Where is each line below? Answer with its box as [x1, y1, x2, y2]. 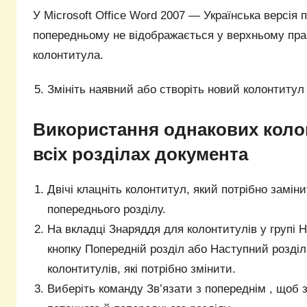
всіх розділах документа [33, 143, 248, 164]
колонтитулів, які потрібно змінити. [47, 262, 236, 276]
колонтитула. [33, 48, 103, 62]
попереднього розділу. [47, 203, 167, 217]
